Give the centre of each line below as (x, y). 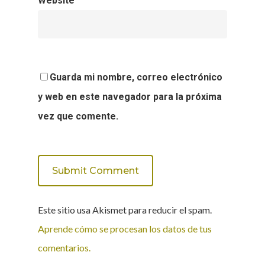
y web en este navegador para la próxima (130, 96)
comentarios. (64, 247)
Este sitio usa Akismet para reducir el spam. (125, 209)
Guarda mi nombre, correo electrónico (136, 77)
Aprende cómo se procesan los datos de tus (125, 228)
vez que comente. (78, 116)
